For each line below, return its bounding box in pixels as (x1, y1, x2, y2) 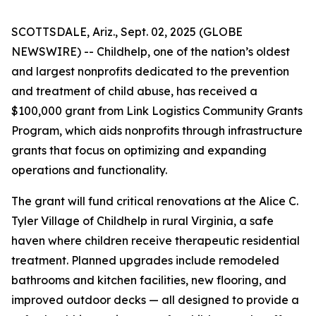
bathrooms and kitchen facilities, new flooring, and (11, 273, 286, 287)
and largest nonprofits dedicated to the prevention (11, 64, 289, 78)
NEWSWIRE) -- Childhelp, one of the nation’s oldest (11, 44, 290, 59)
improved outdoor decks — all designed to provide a (11, 293, 299, 307)
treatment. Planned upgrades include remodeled (11, 253, 279, 267)
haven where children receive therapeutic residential (11, 233, 300, 248)
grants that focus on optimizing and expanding (11, 143, 267, 157)
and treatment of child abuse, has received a (11, 84, 257, 98)
